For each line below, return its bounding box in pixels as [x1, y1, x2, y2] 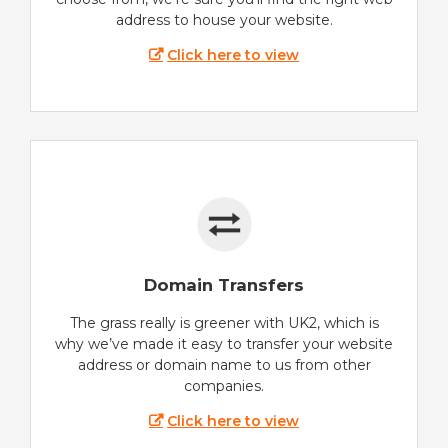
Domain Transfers [144, 274, 304, 295]
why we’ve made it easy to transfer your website [55, 334, 393, 353]
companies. [184, 376, 264, 395]
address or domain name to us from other [77, 355, 371, 374]
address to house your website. [115, 11, 333, 30]
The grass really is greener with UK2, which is [69, 313, 379, 332]
